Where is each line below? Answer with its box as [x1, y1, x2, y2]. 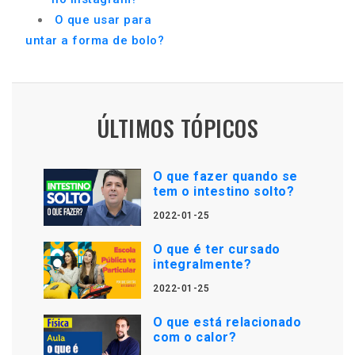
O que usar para [54, 13, 152, 27]
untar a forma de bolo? [25, 33, 164, 48]
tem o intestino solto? [153, 184, 295, 199]
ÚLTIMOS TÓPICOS [96, 112, 259, 144]
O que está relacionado [153, 315, 302, 330]
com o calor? [153, 330, 237, 345]
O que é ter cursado [153, 242, 281, 257]
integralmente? [153, 257, 252, 272]
